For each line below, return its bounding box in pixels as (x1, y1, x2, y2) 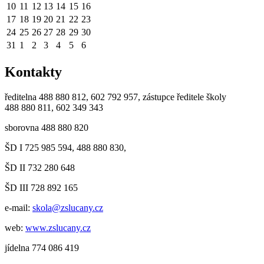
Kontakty (5, 64, 62, 80)
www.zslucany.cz (25, 223, 91, 233)
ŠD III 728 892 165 (5, 183, 78, 193)
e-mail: (5, 203, 32, 213)
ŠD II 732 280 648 (5, 163, 75, 173)
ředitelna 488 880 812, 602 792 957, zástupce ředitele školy (5, 92, 226, 103)
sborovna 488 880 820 (5, 123, 88, 133)
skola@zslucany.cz (32, 203, 103, 213)
